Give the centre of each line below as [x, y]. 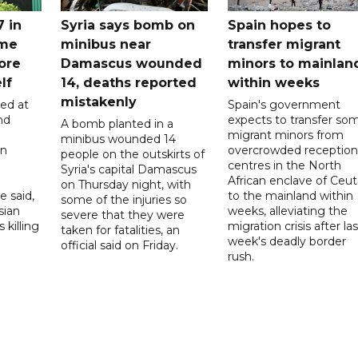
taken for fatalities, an [121, 230]
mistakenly [99, 101]
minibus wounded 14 [119, 139]
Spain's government [284, 104]
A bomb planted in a [117, 123]
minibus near [106, 44]
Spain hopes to [279, 25]
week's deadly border [286, 241]
